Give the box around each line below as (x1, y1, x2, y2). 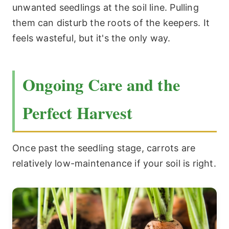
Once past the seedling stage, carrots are (12, 143, 196, 154)
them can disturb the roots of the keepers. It (12, 17, 210, 28)
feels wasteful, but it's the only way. (12, 32, 171, 43)
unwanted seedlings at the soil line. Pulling (12, 2, 199, 13)
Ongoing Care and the (22, 73, 180, 97)
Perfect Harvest (22, 101, 132, 125)
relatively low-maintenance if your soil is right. (12, 158, 216, 169)
